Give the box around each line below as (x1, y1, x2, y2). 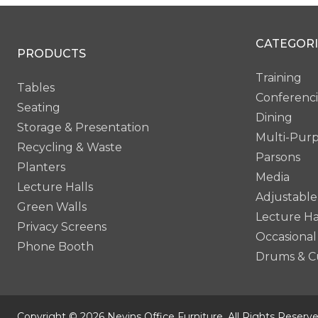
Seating (17, 100, 60, 114)
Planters (17, 160, 65, 174)
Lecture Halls (17, 180, 93, 194)
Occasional (255, 229, 317, 243)
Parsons (255, 150, 300, 164)
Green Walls (17, 199, 87, 214)
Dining (255, 110, 292, 124)
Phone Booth (17, 239, 94, 253)
